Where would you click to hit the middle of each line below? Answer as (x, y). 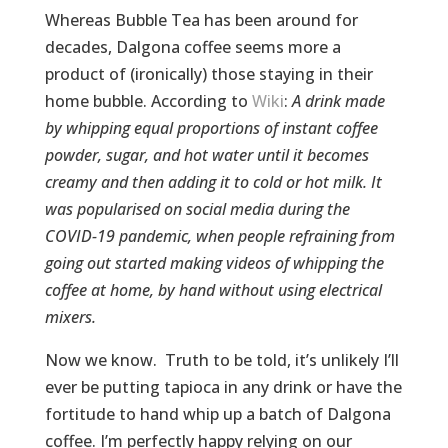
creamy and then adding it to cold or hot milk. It (213, 181)
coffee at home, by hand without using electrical (213, 289)
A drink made (338, 100)
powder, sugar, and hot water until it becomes (206, 154)
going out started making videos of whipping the (214, 262)
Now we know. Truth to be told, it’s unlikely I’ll (221, 359)
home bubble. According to (148, 100)
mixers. (70, 316)
